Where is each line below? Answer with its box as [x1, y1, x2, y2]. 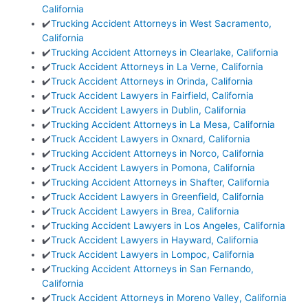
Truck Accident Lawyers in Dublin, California [51, 104, 247, 116]
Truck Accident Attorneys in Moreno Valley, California [51, 292, 287, 304]
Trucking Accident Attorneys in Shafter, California [51, 177, 270, 188]
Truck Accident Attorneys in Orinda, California [51, 76, 254, 87]
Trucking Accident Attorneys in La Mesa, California [51, 119, 276, 131]
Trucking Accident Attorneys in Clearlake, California [51, 47, 279, 58]
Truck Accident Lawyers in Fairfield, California [51, 90, 254, 102]
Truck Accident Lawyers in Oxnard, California [51, 133, 251, 145]
